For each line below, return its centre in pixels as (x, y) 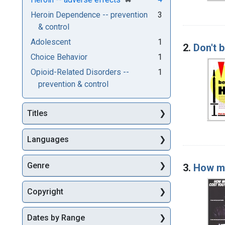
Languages (48, 140)
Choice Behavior (59, 57)
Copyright (45, 192)
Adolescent (51, 42)
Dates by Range (56, 218)
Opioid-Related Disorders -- (80, 72)
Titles (37, 114)
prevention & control (73, 84)
